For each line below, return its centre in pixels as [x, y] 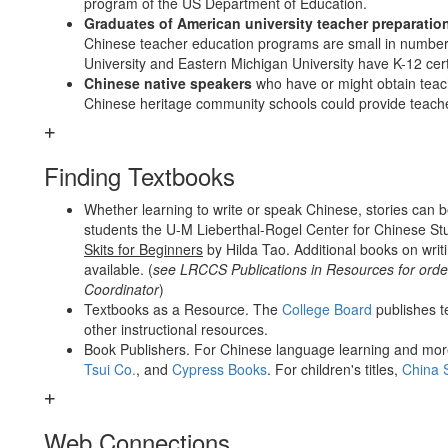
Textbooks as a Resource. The [183, 309]
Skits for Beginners [143, 249]
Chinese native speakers [168, 83]
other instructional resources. [176, 329]
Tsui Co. [110, 369]
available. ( [118, 269]
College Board [327, 309]
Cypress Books [219, 369]
